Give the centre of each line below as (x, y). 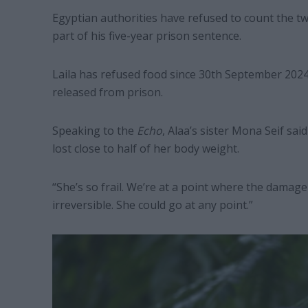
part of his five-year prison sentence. (146, 36)
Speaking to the (94, 131)
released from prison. (107, 92)
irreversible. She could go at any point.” (152, 205)
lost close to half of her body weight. (147, 149)
